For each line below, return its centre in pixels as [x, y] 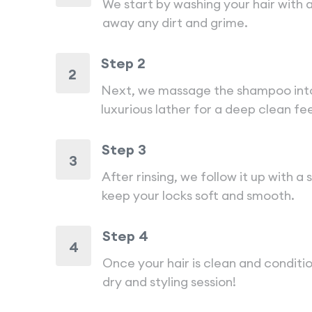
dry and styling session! [170, 282]
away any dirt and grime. [175, 23]
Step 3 [124, 149]
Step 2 [123, 63]
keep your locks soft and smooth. [198, 195]
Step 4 [126, 236]
